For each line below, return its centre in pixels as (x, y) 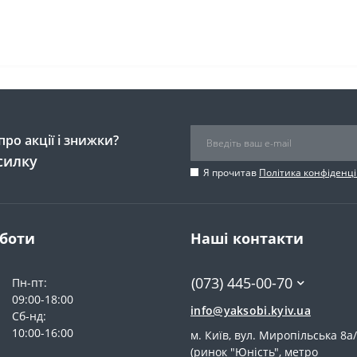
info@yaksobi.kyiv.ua (251, 310)
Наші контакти (247, 238)
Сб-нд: (29, 316)
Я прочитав (231, 172)
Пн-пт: (29, 282)
